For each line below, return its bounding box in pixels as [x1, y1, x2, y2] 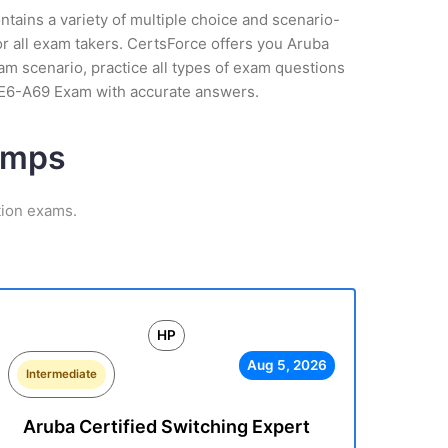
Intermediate [26, 367, 97, 381]
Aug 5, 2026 [246, 357, 327, 373]
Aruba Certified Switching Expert [22, 416, 310, 437]
